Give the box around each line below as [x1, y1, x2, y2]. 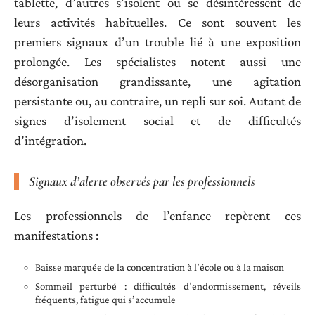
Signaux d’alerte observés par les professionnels [29, 173, 255, 190]
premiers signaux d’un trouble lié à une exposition [14, 34, 301, 50]
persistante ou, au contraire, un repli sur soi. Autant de [14, 94, 301, 109]
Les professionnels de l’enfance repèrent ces [14, 207, 301, 223]
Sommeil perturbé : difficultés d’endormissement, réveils [35, 281, 301, 292]
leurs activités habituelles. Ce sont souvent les [14, 15, 301, 30]
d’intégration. [14, 133, 86, 148]
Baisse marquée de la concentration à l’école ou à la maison [35, 262, 284, 274]
